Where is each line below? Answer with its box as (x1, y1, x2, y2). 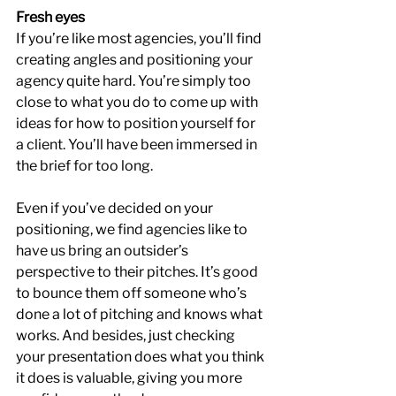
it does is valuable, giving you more (16, 369, 245, 386)
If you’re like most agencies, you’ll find (16, 30, 264, 47)
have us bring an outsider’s (16, 242, 191, 259)
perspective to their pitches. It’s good (16, 263, 261, 280)
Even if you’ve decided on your (16, 200, 216, 217)
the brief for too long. (16, 157, 153, 174)
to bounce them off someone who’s (16, 285, 249, 301)
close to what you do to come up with (16, 94, 261, 110)
